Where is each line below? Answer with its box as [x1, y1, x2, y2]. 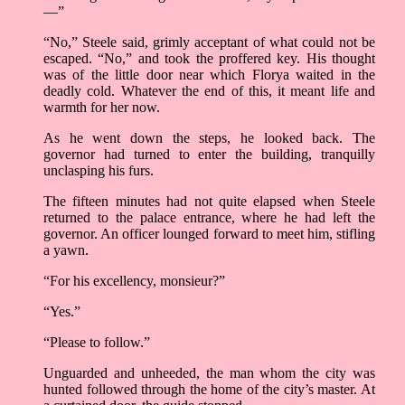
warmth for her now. [43, 99, 160, 116]
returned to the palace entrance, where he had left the [43, 210, 375, 226]
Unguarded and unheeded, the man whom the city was [43, 365, 375, 381]
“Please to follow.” [43, 334, 150, 351]
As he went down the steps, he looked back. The [43, 130, 375, 146]
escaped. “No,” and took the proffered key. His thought [43, 51, 375, 67]
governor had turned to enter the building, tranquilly [43, 146, 375, 163]
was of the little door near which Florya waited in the [43, 67, 375, 83]
